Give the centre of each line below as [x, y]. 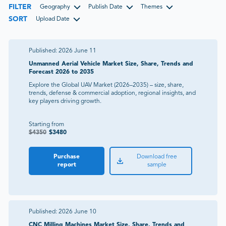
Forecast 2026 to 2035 [61, 72]
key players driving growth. [65, 101]
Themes [152, 7]
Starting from [46, 124]
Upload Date [53, 19]
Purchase [67, 157]
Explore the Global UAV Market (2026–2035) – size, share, [106, 85]
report [67, 165]
